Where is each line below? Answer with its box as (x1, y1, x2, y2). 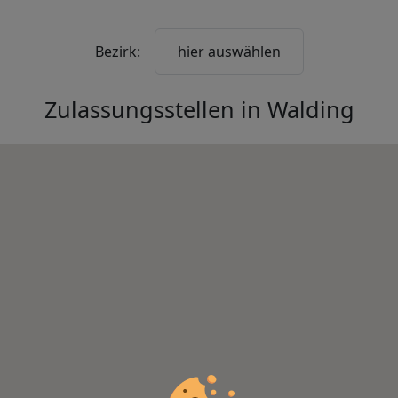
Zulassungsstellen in (44, 94, 267, 124)
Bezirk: (94, 42, 140, 61)
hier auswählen (177, 42, 281, 61)
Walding (267, 94, 354, 124)
